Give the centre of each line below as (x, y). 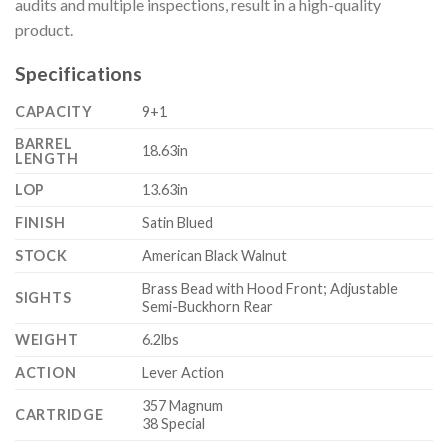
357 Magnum (183, 406)
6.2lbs (161, 340)
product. (44, 29)
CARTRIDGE (59, 415)
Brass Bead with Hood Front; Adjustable (270, 289)
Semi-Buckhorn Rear (208, 307)
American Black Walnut (215, 256)
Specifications (78, 74)
